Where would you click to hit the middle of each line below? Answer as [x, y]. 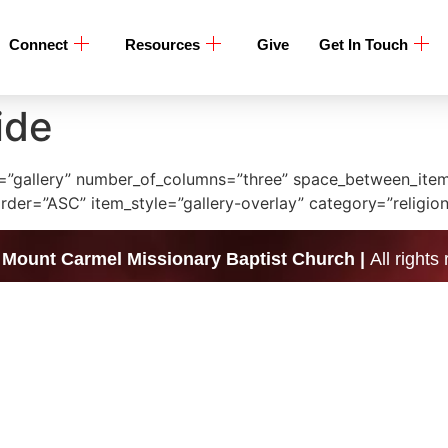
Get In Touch [363, 44]
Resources [162, 44]
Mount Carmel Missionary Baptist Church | [186, 258]
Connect [38, 44]
